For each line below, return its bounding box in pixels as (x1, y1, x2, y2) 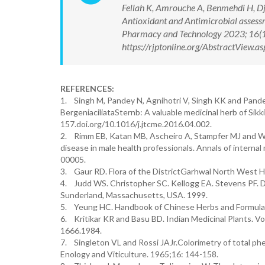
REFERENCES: (60, 83, 114, 93)
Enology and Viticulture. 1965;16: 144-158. (60, 249, 218, 259)
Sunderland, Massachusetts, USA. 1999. (60, 190, 208, 200)
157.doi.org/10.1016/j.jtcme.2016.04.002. (60, 119, 212, 129)
